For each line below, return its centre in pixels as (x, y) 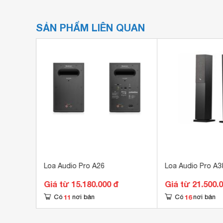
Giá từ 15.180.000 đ (81, 184)
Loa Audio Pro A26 (74, 166)
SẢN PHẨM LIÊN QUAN (90, 27)
